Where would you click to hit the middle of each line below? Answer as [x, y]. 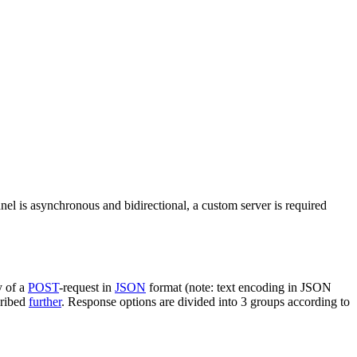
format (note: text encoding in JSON [239, 287]
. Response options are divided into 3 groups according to [206, 301]
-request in [87, 287]
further [45, 301]
